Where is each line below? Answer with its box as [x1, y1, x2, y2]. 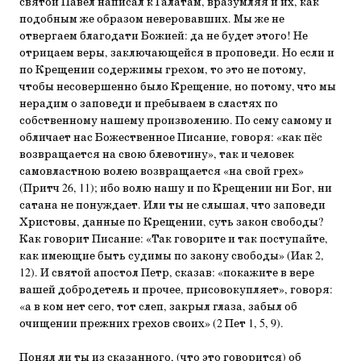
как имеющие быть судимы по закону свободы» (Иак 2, [19, 249, 324, 263]
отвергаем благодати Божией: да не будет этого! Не [19, 29, 308, 44]
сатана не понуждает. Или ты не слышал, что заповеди [19, 198, 326, 213]
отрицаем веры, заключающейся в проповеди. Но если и [19, 46, 334, 60]
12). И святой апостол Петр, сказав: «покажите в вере [19, 266, 314, 280]
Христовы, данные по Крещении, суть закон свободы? [19, 215, 323, 230]
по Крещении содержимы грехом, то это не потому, [19, 63, 306, 77]
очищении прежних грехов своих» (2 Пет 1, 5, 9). [19, 317, 284, 331]
